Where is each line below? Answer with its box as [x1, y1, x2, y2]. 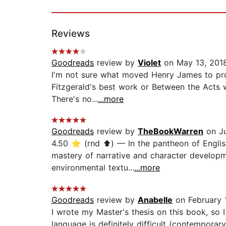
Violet [138, 58, 161, 68]
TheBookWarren [138, 126, 203, 137]
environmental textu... [51, 162, 134, 173]
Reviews [51, 28, 90, 40]
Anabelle [138, 195, 173, 205]
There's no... [51, 94, 98, 104]
